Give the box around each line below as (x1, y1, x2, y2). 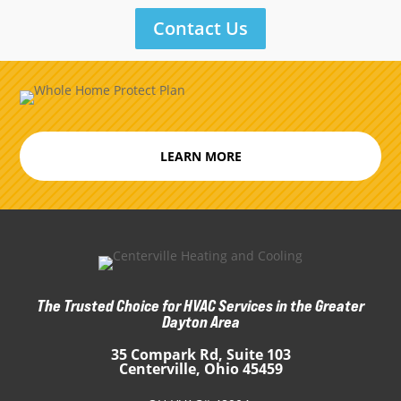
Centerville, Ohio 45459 (118, 359, 283, 380)
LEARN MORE (159, 147, 242, 165)
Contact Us (153, 16, 248, 41)
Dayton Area (161, 311, 240, 332)
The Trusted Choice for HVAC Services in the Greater (37, 295, 364, 316)
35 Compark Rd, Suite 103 (110, 345, 291, 365)
